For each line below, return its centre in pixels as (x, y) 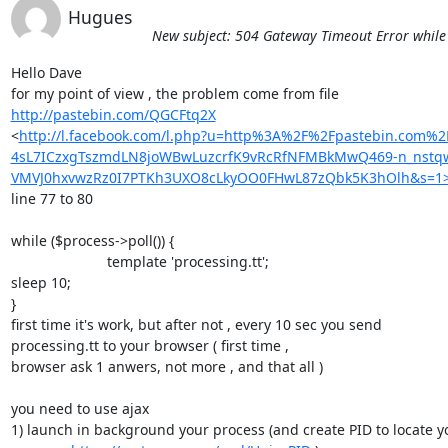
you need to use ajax (79, 408)
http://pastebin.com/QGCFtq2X (113, 114)
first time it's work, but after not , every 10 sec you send (198, 324)
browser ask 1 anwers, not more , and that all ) (166, 366)
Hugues (99, 16)
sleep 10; (40, 282)
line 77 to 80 (51, 198)
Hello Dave (46, 72)
